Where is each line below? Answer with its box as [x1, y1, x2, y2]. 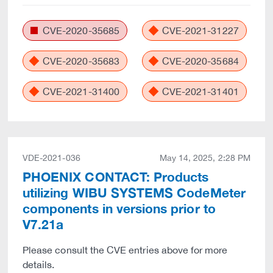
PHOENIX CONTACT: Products [23, 169, 209, 185]
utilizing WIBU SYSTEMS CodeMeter [23, 185, 246, 200]
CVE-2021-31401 [159, 86, 239, 97]
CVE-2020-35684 [159, 55, 239, 66]
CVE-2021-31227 [159, 25, 239, 36]
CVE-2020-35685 [40, 25, 119, 36]
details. [23, 259, 55, 270]
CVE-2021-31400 [40, 86, 119, 97]
